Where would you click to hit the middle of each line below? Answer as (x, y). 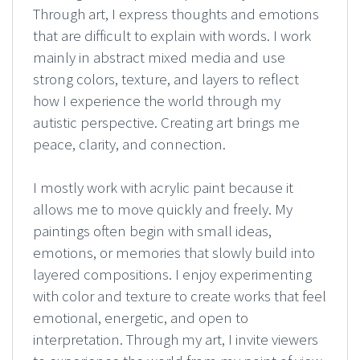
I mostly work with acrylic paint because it (163, 188)
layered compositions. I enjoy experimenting (172, 274)
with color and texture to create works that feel (180, 296)
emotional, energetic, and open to (141, 318)
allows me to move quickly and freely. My (163, 209)
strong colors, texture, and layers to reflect (166, 79)
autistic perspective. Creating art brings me (166, 123)
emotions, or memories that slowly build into (174, 253)
